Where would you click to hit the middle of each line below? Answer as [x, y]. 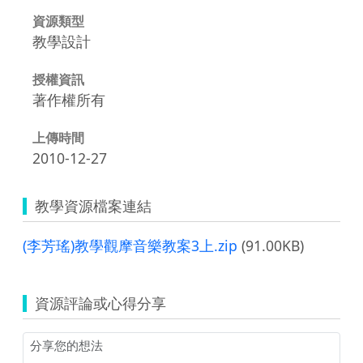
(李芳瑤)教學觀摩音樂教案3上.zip [130, 245]
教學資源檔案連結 [93, 205]
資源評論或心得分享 [100, 303]
